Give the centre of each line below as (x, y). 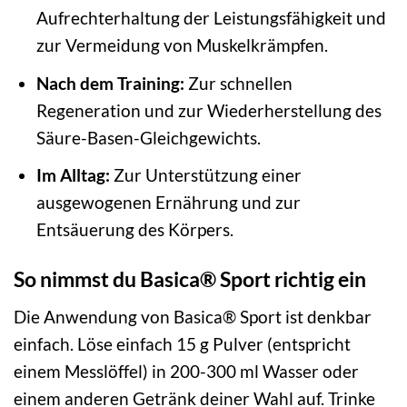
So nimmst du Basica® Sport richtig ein (190, 279)
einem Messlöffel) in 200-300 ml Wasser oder (186, 371)
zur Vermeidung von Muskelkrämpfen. (182, 45)
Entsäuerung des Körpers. (134, 230)
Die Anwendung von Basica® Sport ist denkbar (193, 316)
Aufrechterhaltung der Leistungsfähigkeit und (211, 18)
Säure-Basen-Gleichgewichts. (148, 137)
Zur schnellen (238, 83)
